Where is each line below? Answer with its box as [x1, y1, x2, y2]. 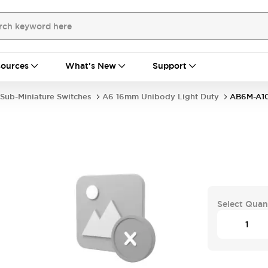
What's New [65, 60, 116, 71]
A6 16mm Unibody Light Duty [102, 92, 219, 102]
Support [153, 60, 187, 71]
